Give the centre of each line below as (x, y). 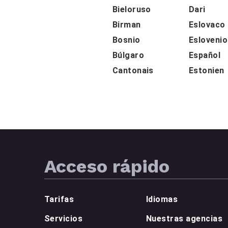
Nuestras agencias (184, 218)
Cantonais (133, 70)
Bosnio (126, 40)
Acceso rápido (107, 166)
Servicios (64, 218)
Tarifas (59, 199)
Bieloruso (132, 9)
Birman (126, 24)
